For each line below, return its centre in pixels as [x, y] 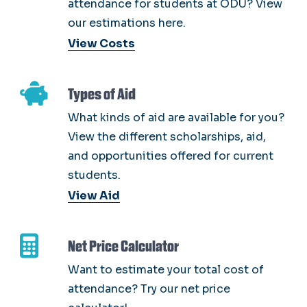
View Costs [101, 43]
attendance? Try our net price [149, 288]
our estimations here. [127, 23]
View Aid [94, 195]
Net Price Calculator [123, 246]
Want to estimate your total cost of [166, 269]
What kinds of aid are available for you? [176, 117]
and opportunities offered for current [171, 156]
